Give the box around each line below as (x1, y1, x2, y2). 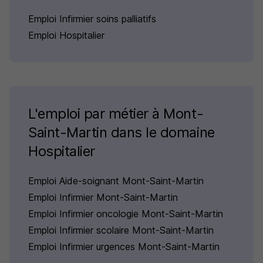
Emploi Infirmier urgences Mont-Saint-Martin (28, 241, 220, 252)
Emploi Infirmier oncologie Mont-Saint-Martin (28, 208, 223, 220)
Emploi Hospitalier (28, 29, 104, 41)
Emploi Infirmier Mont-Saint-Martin (28, 191, 178, 203)
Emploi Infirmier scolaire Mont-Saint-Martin (28, 224, 214, 236)
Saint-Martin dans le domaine (28, 124, 215, 141)
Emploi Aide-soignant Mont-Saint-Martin (28, 175, 204, 187)
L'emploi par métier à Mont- (28, 105, 204, 122)
